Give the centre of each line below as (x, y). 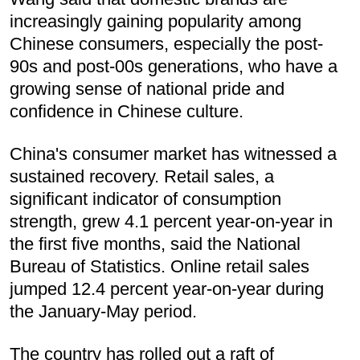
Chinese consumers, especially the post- (166, 44)
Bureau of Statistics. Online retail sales (160, 267)
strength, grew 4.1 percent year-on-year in (171, 222)
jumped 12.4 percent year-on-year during (167, 289)
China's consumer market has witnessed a (173, 154)
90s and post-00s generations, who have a (174, 67)
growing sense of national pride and (147, 89)
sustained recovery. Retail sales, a (142, 177)
